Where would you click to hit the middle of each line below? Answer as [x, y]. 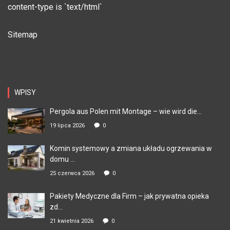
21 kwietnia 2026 [72, 221]
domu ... [62, 159]
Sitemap [23, 34]
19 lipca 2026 [67, 125]
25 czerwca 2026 [72, 173]
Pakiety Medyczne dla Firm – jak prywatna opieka [129, 196]
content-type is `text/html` [55, 7]
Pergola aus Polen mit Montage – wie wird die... [126, 111]
